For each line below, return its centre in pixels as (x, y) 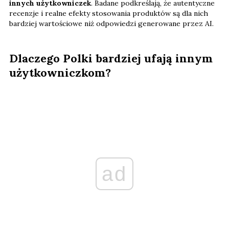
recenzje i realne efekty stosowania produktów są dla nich (109, 13)
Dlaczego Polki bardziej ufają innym (111, 58)
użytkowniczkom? (60, 72)
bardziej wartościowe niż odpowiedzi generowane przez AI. (111, 23)
